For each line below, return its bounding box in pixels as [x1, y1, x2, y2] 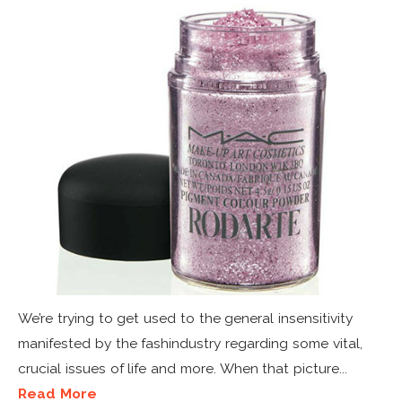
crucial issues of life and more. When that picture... [18, 359, 348, 377]
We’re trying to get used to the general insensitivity [18, 309, 354, 327]
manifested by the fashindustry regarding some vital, [18, 334, 363, 352]
